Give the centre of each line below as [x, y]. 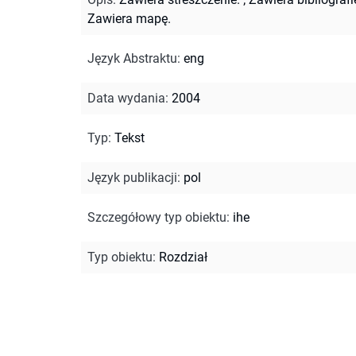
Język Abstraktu [132, 58]
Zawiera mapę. [129, 18]
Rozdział [183, 257]
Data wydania [126, 98]
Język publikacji [132, 177]
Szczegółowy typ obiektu [157, 217]
